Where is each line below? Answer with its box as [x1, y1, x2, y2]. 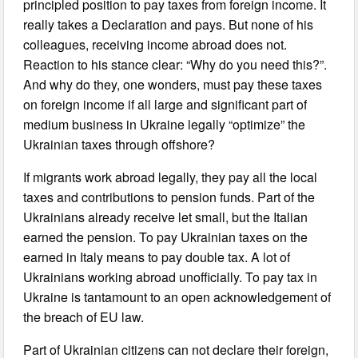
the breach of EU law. [23, 308, 145, 326]
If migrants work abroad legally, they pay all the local [23, 168, 318, 186]
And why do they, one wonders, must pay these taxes [23, 75, 323, 93]
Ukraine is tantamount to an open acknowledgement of [23, 288, 332, 306]
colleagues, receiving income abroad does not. [23, 35, 288, 54]
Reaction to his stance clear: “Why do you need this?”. [23, 55, 328, 74]
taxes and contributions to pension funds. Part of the [23, 188, 316, 206]
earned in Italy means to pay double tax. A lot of [23, 248, 291, 266]
